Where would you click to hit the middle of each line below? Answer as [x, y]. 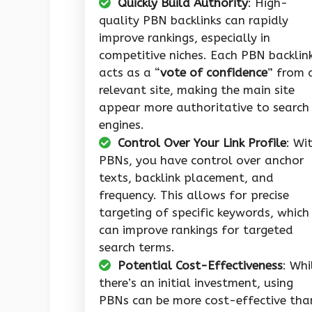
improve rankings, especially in [185, 38]
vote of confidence [214, 73]
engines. [122, 125]
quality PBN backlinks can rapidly [194, 21]
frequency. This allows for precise [194, 195]
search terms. [137, 248]
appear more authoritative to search [204, 108]
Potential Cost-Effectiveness [200, 266]
